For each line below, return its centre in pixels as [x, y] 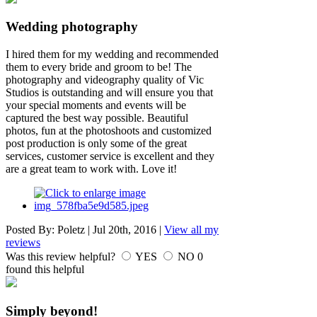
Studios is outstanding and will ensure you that [109, 93]
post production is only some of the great [96, 144]
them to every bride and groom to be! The [99, 67]
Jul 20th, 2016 [125, 230]
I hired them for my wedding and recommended [112, 54]
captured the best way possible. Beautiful [97, 118]
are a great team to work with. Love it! [91, 169]
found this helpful [45, 270]
